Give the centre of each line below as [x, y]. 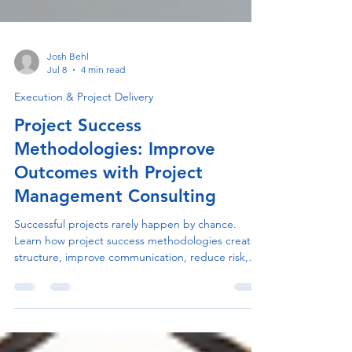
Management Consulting [115, 222]
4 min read [103, 95]
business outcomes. [63, 315]
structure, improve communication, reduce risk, [131, 282]
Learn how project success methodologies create [136, 266]
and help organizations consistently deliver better [136, 299]
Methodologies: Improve [115, 174]
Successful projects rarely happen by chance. [125, 249]
